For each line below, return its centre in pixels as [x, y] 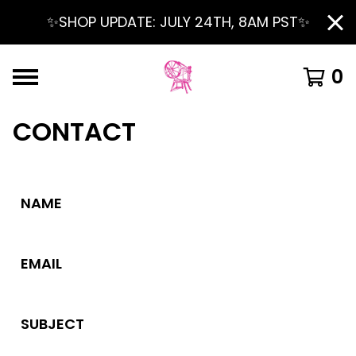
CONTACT [74, 132]
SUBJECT [52, 324]
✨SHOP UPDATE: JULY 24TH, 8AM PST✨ [178, 22]
